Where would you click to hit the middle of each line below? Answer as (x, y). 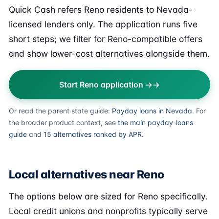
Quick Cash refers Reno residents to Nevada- (101, 10)
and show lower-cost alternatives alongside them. (109, 54)
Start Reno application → (106, 85)
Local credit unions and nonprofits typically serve (108, 211)
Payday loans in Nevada (152, 111)
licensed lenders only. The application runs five (103, 24)
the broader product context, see (63, 122)
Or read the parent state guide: (60, 111)
